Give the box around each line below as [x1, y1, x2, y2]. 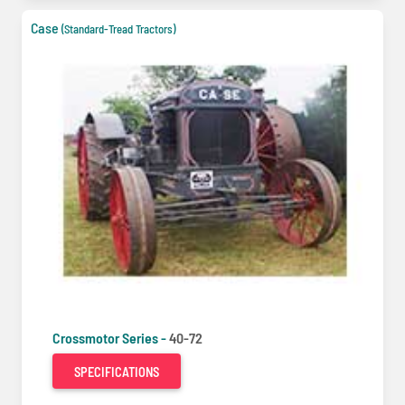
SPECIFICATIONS [74, 363, 159, 380]
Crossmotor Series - [52, 328, 169, 346]
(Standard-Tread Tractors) [61, 21, 175, 36]
